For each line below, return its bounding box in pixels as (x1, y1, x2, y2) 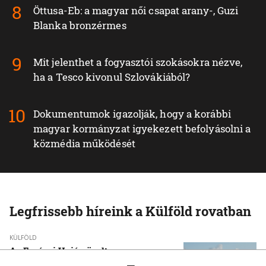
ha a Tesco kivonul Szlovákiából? (33, 69, 191, 84)
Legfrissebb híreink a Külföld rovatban (9, 202, 251, 220)
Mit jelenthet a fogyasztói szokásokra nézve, (33, 55, 243, 69)
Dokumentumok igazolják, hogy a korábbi (33, 106, 231, 121)
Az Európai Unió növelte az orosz (9, 244, 149, 256)
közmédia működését (33, 136, 135, 150)
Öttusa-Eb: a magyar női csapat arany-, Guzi (33, 3, 239, 17)
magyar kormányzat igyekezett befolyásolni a (33, 121, 251, 135)
